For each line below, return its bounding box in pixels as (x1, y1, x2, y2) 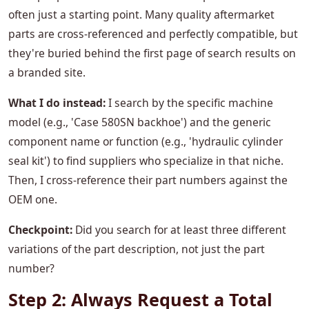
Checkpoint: (8, 222, 72, 238)
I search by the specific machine (106, 95, 273, 111)
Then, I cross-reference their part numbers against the (8, 172, 288, 188)
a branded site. (8, 65, 86, 81)
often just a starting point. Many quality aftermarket (8, 7, 275, 23)
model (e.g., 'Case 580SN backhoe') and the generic (8, 114, 271, 130)
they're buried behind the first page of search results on (8, 46, 296, 61)
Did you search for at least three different (72, 222, 286, 238)
